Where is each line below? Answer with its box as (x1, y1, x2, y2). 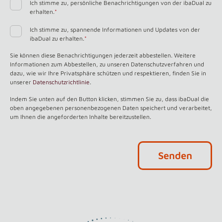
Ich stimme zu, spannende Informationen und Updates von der (30, 26, 200, 33)
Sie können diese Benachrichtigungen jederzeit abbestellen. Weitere (10, 52, 196, 59)
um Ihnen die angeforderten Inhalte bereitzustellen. (10, 113, 151, 120)
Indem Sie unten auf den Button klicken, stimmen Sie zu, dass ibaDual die (10, 95, 209, 103)
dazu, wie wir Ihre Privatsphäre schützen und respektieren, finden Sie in (10, 69, 206, 77)
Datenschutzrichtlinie (33, 78, 90, 86)
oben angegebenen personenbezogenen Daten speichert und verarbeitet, (10, 104, 212, 111)
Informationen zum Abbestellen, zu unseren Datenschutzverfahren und (10, 60, 204, 68)
